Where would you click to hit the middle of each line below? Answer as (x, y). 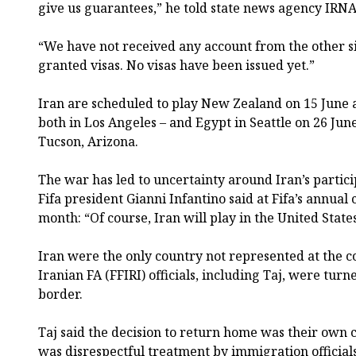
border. (60, 294)
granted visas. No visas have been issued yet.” (176, 65)
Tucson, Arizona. (88, 141)
